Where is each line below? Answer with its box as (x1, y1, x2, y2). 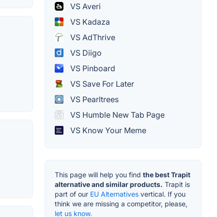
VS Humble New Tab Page (68, 109, 165, 120)
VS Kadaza (68, 16, 110, 27)
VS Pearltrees (68, 94, 119, 104)
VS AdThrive (68, 32, 115, 42)
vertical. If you (139, 189, 186, 198)
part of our (55, 189, 90, 198)
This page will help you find (55, 170, 143, 179)
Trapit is (163, 180, 190, 188)
